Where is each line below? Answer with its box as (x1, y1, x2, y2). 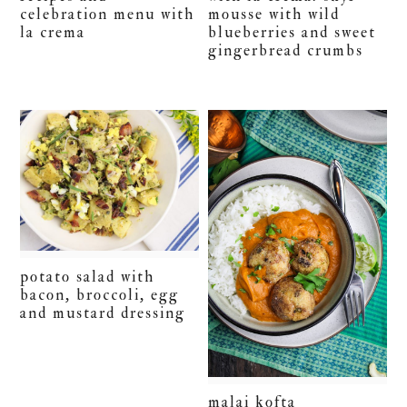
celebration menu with (20, 4, 195, 24)
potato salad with (20, 266, 155, 286)
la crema (20, 22, 86, 42)
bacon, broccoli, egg (20, 284, 180, 304)
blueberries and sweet (208, 22, 377, 42)
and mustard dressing (20, 303, 186, 323)
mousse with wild (208, 4, 341, 24)
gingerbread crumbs (208, 40, 364, 60)
